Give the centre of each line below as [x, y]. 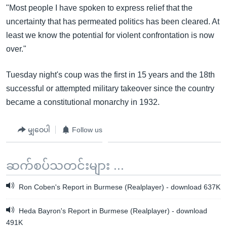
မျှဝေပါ [39, 129]
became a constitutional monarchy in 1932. [83, 102]
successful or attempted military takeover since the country [110, 88]
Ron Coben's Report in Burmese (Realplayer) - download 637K [119, 187]
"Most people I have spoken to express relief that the [99, 8]
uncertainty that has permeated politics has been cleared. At [113, 22]
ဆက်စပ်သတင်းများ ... [65, 165]
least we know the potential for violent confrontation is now [110, 35]
